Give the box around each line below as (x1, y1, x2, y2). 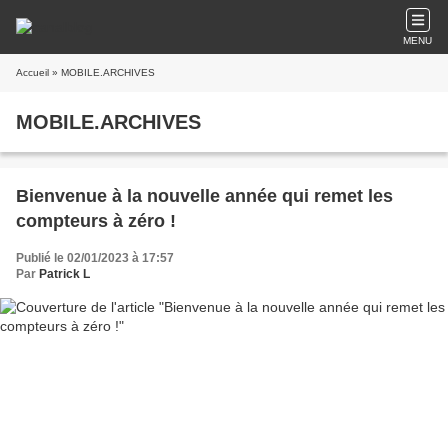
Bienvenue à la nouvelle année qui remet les (16, 186, 393, 206)
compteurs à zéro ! (16, 211, 176, 231)
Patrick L (39, 267, 90, 281)
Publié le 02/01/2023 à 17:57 (16, 251, 174, 265)
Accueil (16, 67, 49, 78)
